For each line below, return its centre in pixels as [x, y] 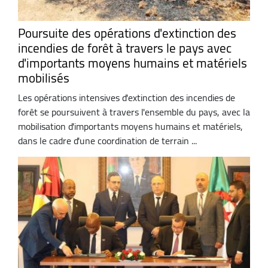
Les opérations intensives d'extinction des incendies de [127, 98]
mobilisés [44, 78]
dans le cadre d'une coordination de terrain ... [107, 141]
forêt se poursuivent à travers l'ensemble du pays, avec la [134, 112]
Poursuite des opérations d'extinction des [127, 33]
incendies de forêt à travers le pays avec [125, 48]
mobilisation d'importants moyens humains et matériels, [130, 127]
